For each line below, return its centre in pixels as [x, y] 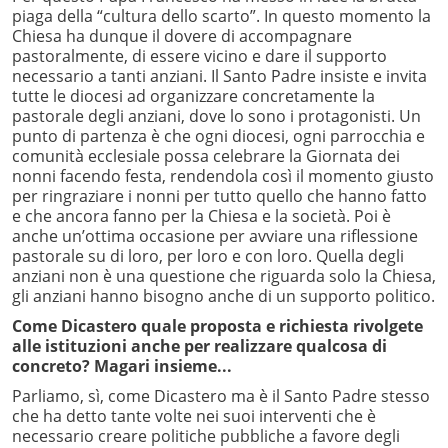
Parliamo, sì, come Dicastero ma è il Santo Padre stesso [221, 396]
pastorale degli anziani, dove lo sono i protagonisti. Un [216, 116]
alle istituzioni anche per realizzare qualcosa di [199, 346]
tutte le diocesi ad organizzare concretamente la [193, 96]
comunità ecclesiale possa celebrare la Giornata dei [206, 156]
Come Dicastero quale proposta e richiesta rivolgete [217, 326]
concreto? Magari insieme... [122, 366]
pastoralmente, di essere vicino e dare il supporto [199, 56]
